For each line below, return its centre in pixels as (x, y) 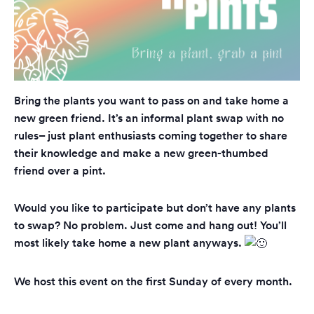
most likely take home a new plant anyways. (129, 243)
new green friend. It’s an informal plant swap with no (149, 118)
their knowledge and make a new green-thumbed (141, 153)
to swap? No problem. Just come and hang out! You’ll (150, 225)
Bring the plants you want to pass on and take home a (151, 100)
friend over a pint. (60, 170)
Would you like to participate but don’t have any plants (155, 207)
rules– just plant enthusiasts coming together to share (151, 135)
